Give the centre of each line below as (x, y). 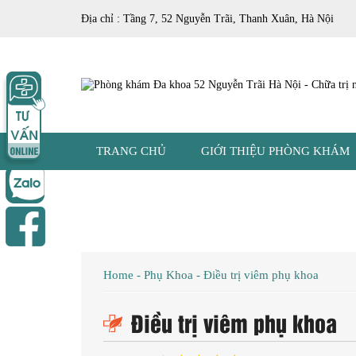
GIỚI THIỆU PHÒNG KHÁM (275, 151)
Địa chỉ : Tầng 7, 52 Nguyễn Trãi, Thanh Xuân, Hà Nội (207, 18)
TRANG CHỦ (131, 151)
